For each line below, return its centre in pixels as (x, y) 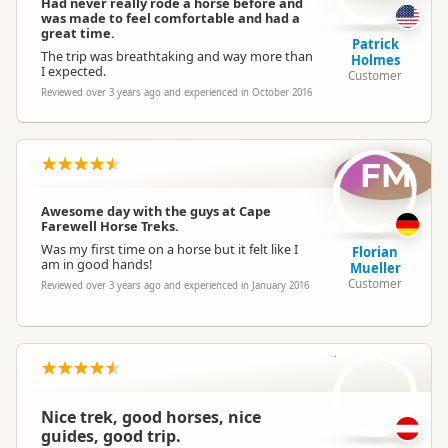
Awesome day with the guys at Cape (156, 211)
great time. (78, 33)
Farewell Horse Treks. (110, 226)
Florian (375, 252)
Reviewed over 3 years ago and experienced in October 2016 (176, 92)
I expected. (73, 71)
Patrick (375, 44)
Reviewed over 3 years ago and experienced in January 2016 (175, 285)
